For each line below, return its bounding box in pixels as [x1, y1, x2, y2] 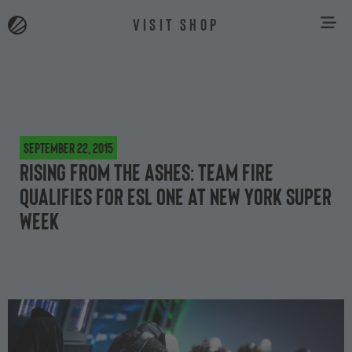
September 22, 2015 [24, 139, 113, 156]
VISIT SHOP [133, 13, 219, 34]
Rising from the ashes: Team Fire [20, 157, 273, 185]
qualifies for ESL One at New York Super [20, 181, 332, 210]
